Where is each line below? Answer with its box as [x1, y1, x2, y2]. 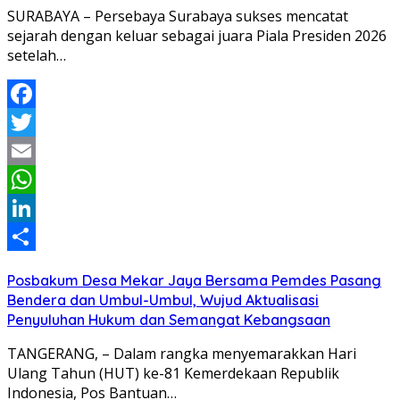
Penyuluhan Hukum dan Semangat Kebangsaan [7, 310, 330, 329]
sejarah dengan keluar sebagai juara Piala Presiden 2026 [7, 25, 387, 46]
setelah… [7, 45, 66, 65]
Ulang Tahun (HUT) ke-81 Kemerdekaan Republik [7, 362, 339, 383]
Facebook [7, 112, 71, 132]
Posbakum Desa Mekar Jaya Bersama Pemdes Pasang [7, 271, 381, 289]
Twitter [7, 140, 56, 161]
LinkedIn [7, 226, 65, 246]
